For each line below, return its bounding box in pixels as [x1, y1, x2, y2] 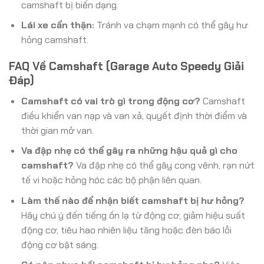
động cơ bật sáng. [21, 238, 98, 251]
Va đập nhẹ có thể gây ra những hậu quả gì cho [21, 144, 237, 157]
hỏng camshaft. [21, 34, 88, 47]
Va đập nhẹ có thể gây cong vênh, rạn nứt [73, 159, 255, 172]
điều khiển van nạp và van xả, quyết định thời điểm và [21, 109, 247, 122]
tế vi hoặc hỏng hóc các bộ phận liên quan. [21, 174, 202, 187]
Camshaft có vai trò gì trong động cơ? [21, 94, 200, 107]
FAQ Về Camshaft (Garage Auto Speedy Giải [9, 59, 244, 74]
